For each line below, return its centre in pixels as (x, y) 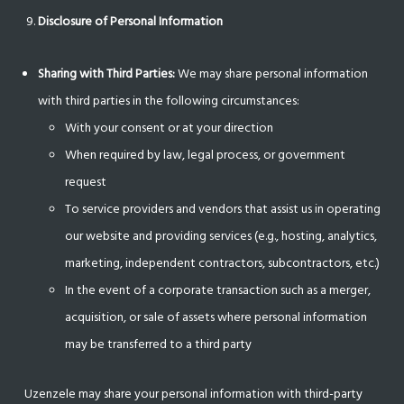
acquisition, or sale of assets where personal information (216, 317)
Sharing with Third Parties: (107, 73)
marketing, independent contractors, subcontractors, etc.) (223, 263)
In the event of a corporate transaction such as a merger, (218, 290)
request (86, 182)
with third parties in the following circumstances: (169, 101)
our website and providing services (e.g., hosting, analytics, (221, 236)
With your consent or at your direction (170, 128)
